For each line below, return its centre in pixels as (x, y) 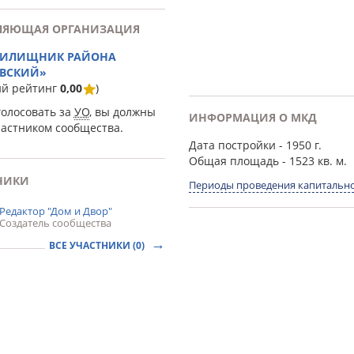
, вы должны (122, 112)
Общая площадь (233, 161)
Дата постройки (232, 145)
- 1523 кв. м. (313, 161)
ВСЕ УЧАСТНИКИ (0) (98, 245)
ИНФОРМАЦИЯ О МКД (252, 117)
